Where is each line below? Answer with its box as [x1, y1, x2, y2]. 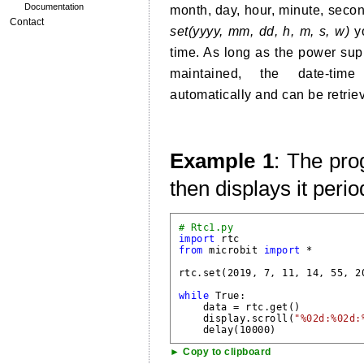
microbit [202, 244, 264, 256]
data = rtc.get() [178, 301, 301, 313]
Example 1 [170, 149, 274, 174]
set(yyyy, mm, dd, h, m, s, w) [170, 24, 350, 38]
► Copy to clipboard [170, 346, 271, 357]
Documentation [24, 2, 84, 11]
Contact [10, 16, 44, 28]
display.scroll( [178, 312, 295, 324]
